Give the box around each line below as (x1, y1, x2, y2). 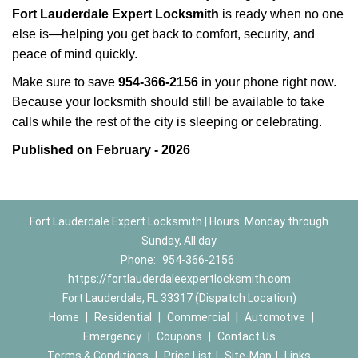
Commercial (166, 311, 229, 324)
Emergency (82, 330, 141, 343)
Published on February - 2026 (12, 143, 190, 157)
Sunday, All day (141, 234, 217, 247)
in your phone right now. (198, 75, 336, 89)
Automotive (244, 311, 305, 324)
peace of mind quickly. (12, 47, 137, 61)
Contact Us (217, 330, 276, 343)
